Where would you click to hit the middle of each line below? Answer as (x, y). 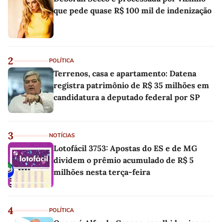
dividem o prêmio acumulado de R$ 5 (124, 160)
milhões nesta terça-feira (102, 172)
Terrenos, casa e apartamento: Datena (125, 74)
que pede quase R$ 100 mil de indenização (133, 11)
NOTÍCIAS (62, 136)
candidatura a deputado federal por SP (127, 97)
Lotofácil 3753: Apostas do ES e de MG (125, 148)
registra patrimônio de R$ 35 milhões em (131, 85)
